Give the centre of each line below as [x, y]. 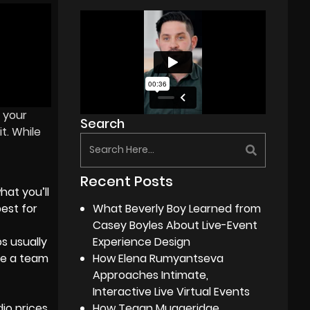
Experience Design [142, 241]
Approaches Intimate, [151, 275]
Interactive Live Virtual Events [172, 291]
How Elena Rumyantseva [158, 258]
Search [103, 123]
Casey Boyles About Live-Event [175, 225]
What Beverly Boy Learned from [177, 208]
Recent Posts [127, 181]
